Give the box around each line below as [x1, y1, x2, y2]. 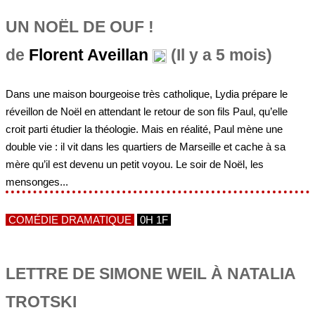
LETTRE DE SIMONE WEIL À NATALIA [6, 265, 295, 283]
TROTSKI [6, 293, 77, 311]
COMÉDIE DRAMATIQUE [6, 214, 134, 226]
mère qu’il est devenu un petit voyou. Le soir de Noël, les [6, 158, 264, 171]
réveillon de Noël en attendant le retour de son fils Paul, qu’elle [6, 105, 288, 118]
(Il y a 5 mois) [167, 46, 272, 64]
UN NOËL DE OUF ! [6, 18, 154, 36]
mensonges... [6, 176, 68, 188]
